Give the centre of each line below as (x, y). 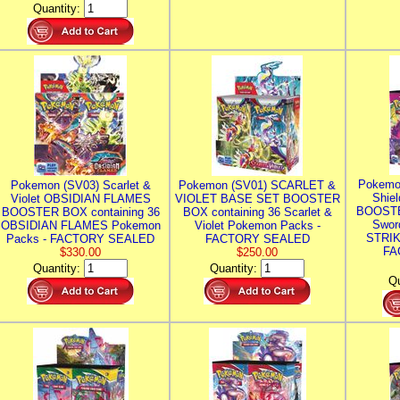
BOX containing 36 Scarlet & (257, 212)
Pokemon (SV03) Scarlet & (80, 185)
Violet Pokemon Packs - (257, 225)
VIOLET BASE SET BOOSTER (257, 199)
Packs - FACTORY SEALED (80, 239)
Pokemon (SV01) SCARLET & (257, 185)
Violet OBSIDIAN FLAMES (80, 199)
